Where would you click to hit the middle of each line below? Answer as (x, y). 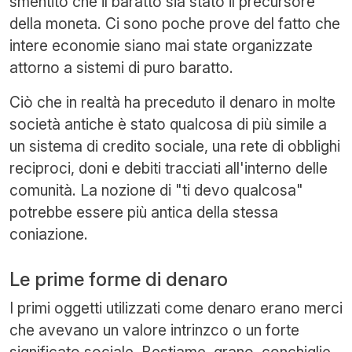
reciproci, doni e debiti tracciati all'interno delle (169, 168)
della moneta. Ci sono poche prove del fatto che (175, 23)
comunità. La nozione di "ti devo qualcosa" (156, 190)
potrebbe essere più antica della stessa (144, 212)
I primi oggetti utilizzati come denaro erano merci (176, 308)
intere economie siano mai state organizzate (161, 45)
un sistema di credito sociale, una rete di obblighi (175, 146)
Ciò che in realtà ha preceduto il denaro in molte (172, 102)
